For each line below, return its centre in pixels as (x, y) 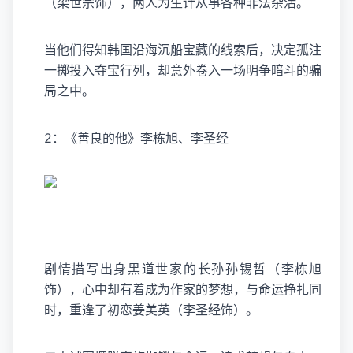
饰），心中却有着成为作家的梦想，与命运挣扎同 (183, 289)
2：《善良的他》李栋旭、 (117, 138)
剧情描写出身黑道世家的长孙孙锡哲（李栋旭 (183, 269)
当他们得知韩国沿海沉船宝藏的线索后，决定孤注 (183, 50)
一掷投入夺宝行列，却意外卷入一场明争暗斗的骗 (183, 70)
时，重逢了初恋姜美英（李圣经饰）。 (151, 310)
